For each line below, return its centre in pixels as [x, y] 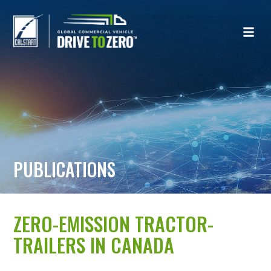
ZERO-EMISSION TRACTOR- [114, 224]
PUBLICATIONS [65, 170]
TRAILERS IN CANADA [94, 245]
